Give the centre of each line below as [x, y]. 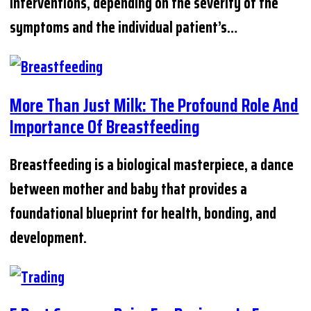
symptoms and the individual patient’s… [124, 28]
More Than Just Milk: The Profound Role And [154, 105]
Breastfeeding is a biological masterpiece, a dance [152, 165]
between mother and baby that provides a [129, 189]
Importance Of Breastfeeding [105, 126]
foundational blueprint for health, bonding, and [143, 213]
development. [49, 237]
